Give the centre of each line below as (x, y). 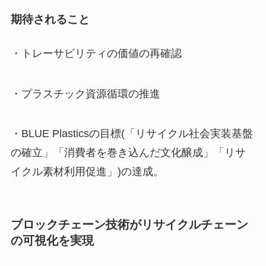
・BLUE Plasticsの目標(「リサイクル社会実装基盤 (132, 134)
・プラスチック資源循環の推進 (85, 94)
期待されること (50, 19)
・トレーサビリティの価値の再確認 (96, 53)
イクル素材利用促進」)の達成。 (87, 172)
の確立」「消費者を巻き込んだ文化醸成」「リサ (128, 153)
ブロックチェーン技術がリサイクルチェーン (129, 224)
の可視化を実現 (52, 240)
